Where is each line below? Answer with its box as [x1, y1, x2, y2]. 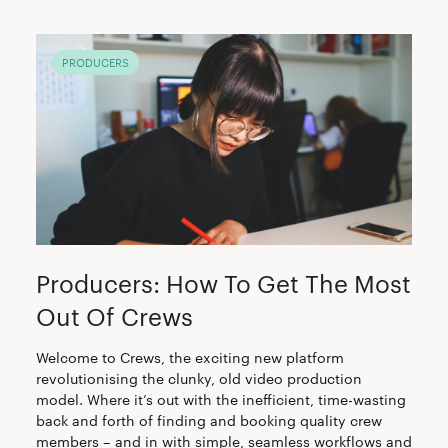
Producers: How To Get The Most [35, 267, 411, 300]
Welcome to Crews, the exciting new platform [35, 347, 344, 368]
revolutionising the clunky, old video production [35, 368, 362, 389]
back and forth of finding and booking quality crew [35, 410, 382, 431]
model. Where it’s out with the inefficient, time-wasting [35, 389, 406, 410]
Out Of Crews [35, 300, 193, 333]
